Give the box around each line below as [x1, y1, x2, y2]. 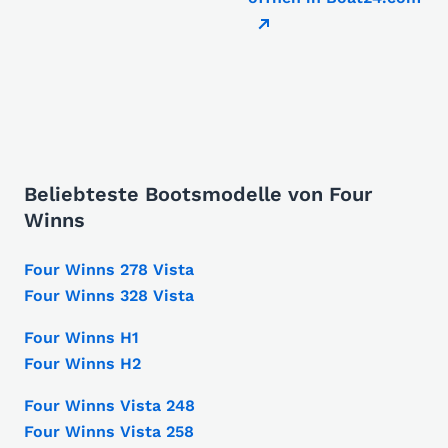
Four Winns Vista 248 [24, 396, 195, 415]
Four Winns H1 [24, 328, 139, 347]
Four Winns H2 [24, 354, 141, 373]
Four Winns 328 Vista [24, 286, 194, 305]
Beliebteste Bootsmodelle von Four [24, 182, 372, 206]
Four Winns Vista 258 [24, 422, 194, 441]
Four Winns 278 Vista [24, 260, 194, 279]
